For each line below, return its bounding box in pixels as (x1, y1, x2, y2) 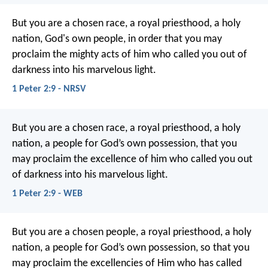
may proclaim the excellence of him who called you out (12, 153, 252, 165)
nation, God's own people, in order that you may (12, 33, 222, 45)
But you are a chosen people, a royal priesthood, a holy (12, 227, 251, 239)
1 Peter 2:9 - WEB (12, 188, 83, 199)
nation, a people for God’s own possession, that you (12, 138, 237, 150)
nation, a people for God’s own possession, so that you (12, 242, 249, 254)
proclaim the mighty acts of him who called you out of (12, 49, 247, 61)
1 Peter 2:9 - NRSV (12, 84, 86, 95)
